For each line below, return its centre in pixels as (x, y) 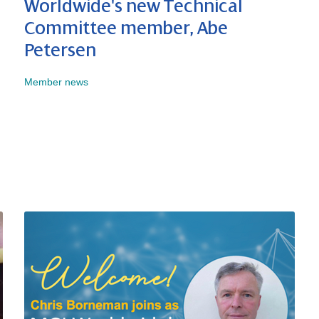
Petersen (60, 51)
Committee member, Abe (126, 29)
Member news (56, 82)
